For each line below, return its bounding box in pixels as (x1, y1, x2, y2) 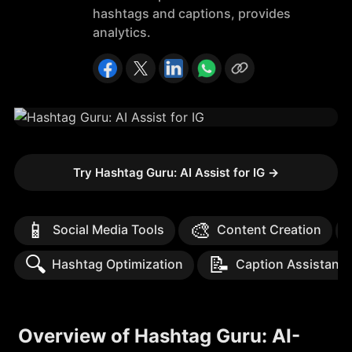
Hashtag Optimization (52, 256, 183, 272)
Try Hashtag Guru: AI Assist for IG (73, 165, 268, 180)
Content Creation (217, 222, 321, 237)
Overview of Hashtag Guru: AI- (18, 324, 300, 347)
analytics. (93, 24, 151, 40)
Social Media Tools (53, 222, 164, 237)
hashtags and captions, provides (93, 5, 291, 21)
